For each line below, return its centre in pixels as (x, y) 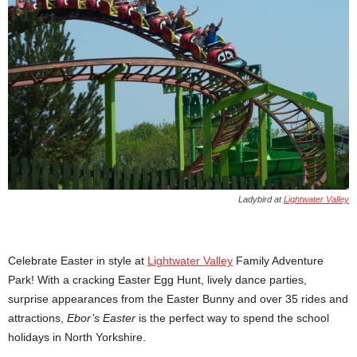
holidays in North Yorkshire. (77, 337)
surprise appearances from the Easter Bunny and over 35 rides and (178, 299)
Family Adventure (278, 261)
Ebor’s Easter (101, 318)
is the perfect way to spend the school (232, 318)
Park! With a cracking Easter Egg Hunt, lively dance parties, (157, 280)
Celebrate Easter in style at (78, 261)
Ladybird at (261, 199)
